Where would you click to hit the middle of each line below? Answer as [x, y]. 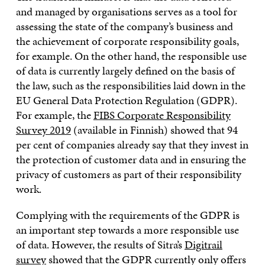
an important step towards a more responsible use [127, 230]
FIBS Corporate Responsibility [162, 115]
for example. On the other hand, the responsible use [131, 56]
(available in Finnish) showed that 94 [154, 130]
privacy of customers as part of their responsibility [128, 174]
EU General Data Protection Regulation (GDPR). [126, 100]
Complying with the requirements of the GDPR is [127, 215]
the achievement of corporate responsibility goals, [127, 41]
